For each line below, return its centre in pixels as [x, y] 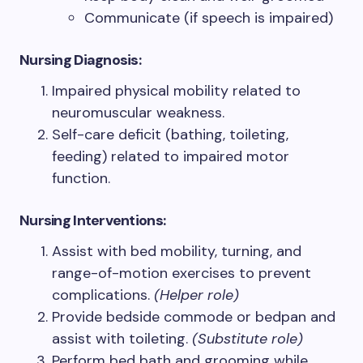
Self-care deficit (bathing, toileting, [170, 135]
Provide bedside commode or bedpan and [194, 317]
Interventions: [120, 221]
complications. [103, 295]
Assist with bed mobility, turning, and [177, 252]
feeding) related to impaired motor [171, 157]
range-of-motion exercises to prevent [181, 273]
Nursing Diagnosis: [81, 60]
